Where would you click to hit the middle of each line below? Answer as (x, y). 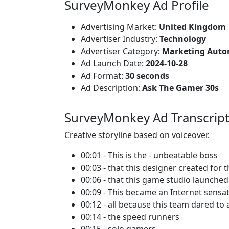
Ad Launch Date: (113, 63)
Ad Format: (103, 76)
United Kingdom (192, 27)
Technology (183, 39)
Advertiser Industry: (120, 39)
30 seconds (147, 76)
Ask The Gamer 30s (180, 88)
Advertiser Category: (121, 51)
